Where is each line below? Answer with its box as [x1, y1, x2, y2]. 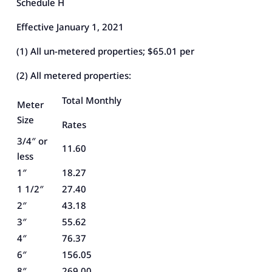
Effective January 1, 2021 [16, 20, 124, 33]
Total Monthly [61, 93, 121, 106]
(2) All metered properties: [16, 69, 131, 81]
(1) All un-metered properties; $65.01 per [16, 44, 194, 57]
